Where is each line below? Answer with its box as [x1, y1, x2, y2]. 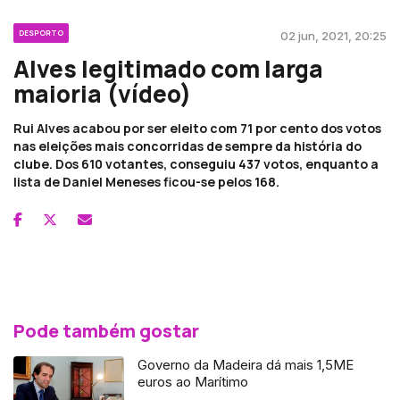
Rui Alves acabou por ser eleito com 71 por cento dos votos [13, 119, 381, 137]
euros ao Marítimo [137, 372, 249, 390]
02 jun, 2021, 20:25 [280, 28, 387, 43]
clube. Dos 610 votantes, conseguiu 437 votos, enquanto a [13, 154, 379, 172]
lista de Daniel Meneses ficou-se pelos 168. [13, 172, 279, 190]
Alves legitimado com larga [13, 52, 323, 85]
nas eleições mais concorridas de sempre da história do [13, 137, 362, 154]
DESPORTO [19, 27, 63, 37]
